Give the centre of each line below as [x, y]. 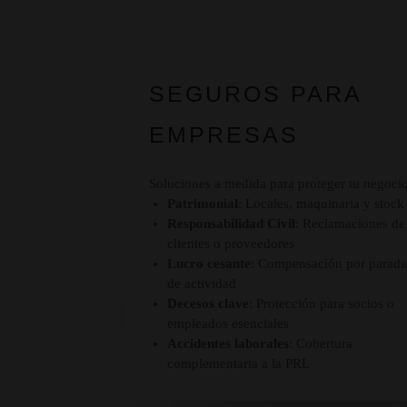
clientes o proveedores [231, 244]
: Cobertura [321, 344]
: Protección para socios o [322, 304]
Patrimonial [203, 204]
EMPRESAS [224, 135]
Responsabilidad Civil [232, 224]
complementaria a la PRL [239, 364]
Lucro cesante [209, 264]
